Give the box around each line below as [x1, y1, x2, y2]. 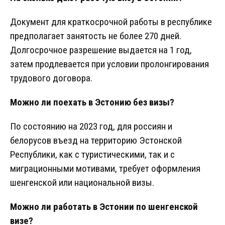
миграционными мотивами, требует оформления [10, 163, 200, 175]
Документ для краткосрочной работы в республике [10, 16, 212, 28]
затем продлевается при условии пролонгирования [10, 58, 209, 70]
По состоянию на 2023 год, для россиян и [10, 121, 172, 133]
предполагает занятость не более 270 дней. [10, 30, 181, 42]
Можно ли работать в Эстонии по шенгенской [10, 201, 198, 213]
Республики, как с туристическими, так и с [10, 149, 175, 161]
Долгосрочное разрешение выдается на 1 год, [10, 44, 192, 56]
